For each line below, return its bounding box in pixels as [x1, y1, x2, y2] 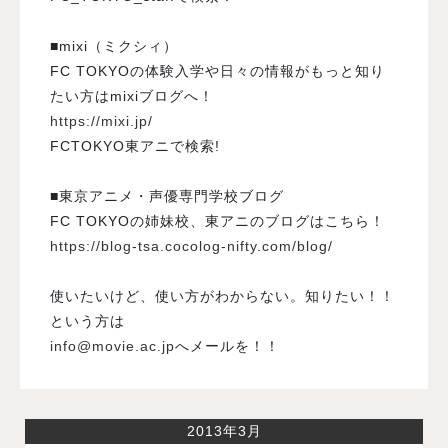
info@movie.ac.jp [50, 337, 175, 354]
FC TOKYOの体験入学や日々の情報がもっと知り [50, 62, 385, 79]
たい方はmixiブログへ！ [50, 87, 214, 104]
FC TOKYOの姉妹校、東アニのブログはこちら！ [50, 212, 385, 229]
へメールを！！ [175, 337, 280, 354]
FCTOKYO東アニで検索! [50, 137, 220, 154]
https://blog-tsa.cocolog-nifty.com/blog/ [50, 237, 333, 254]
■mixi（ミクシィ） [50, 37, 178, 54]
